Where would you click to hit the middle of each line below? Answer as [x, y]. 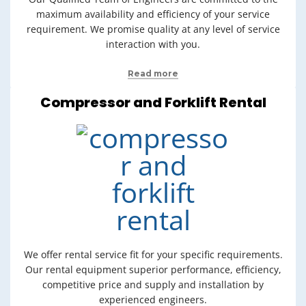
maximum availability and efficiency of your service [153, 14]
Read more [153, 73]
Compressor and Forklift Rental [153, 102]
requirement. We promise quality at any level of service [153, 29]
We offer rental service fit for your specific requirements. [153, 254]
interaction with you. [153, 44]
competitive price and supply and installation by [153, 284]
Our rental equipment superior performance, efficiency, [153, 269]
